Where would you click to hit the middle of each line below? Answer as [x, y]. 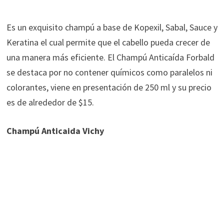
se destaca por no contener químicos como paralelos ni [109, 72]
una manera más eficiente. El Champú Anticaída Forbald [110, 57]
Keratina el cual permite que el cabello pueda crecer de [108, 42]
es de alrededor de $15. [50, 102]
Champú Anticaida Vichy [55, 131]
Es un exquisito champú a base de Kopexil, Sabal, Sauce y [112, 27]
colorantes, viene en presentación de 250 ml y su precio [109, 87]
